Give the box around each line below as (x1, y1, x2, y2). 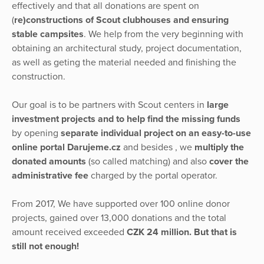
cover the (209, 155, 249, 167)
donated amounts (12, 155, 86, 167)
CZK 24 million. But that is (127, 226, 237, 238)
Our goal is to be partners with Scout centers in (12, 98, 204, 111)
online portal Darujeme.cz (12, 141, 121, 153)
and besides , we (121, 141, 194, 153)
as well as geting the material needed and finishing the (12, 56, 236, 68)
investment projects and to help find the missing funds (12, 113, 240, 125)
